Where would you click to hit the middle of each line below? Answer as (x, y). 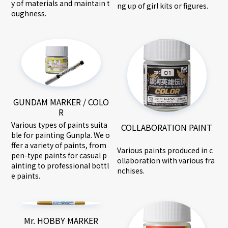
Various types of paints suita (60, 125)
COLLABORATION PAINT (167, 127)
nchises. (131, 170)
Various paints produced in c (165, 150)
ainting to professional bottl (60, 166)
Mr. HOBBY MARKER (61, 221)
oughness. (29, 13)
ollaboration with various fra (166, 160)
